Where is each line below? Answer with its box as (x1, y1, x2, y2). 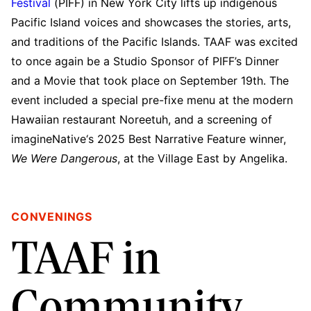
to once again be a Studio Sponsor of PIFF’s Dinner (11, 53, 279, 68)
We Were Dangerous (11, 151, 117, 165)
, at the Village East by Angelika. (117, 151, 287, 165)
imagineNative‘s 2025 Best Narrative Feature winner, (11, 131, 286, 146)
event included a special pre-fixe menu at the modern (11, 92, 293, 107)
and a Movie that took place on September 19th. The (11, 73, 289, 87)
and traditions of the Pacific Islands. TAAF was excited (11, 34, 298, 49)
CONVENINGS (11, 209, 92, 224)
